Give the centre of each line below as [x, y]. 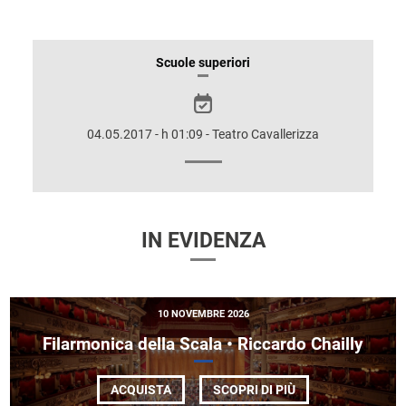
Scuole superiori [203, 63]
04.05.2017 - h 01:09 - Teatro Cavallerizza [203, 134]
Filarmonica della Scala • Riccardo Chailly [203, 343]
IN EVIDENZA [203, 240]
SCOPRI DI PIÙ [254, 389]
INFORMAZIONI [118, 64]
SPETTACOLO [109, 113]
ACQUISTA [141, 389]
